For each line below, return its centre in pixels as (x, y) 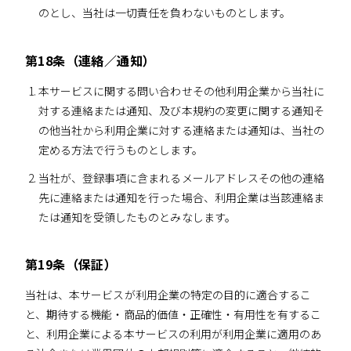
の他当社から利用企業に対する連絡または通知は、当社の (181, 130)
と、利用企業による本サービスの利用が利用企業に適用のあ (174, 334)
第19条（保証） (71, 264)
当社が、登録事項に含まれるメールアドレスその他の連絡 (181, 177)
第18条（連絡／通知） (90, 60)
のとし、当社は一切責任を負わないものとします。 (165, 12)
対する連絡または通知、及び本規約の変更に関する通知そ (181, 110)
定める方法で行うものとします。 (120, 149)
